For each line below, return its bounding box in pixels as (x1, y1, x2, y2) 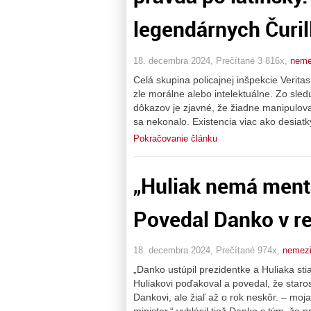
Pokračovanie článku (133, 133, 217, 144)
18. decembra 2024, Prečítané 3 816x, (133, 55, 290, 66)
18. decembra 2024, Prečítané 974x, (133, 245, 283, 256)
